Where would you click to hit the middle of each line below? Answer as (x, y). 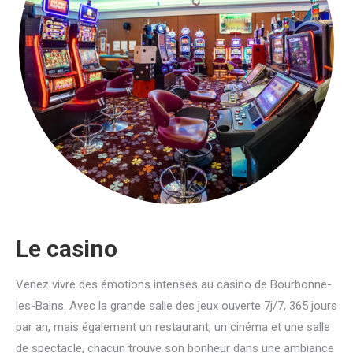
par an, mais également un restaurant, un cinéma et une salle (173, 327)
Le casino (67, 249)
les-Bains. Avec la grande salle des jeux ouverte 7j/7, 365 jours (176, 306)
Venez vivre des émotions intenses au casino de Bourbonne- (174, 285)
